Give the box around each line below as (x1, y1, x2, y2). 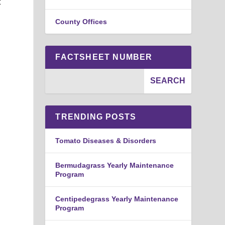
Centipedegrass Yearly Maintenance (55, 194, 179, 203)
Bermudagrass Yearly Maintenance (55, 161, 174, 169)
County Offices (55, 17, 107, 26)
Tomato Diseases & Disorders (55, 136, 157, 145)
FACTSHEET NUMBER (55, 52, 153, 61)
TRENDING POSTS (55, 112, 137, 121)
